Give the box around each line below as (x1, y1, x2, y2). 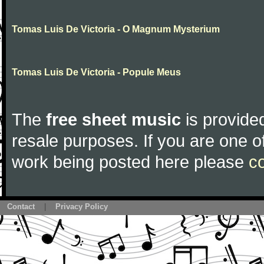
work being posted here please (12, 152, 249, 171)
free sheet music (46, 110, 181, 129)
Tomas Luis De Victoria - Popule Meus (12, 67, 181, 77)
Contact (7, 202, 35, 211)
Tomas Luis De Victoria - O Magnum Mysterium (12, 24, 220, 34)
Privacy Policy (55, 202, 108, 211)
